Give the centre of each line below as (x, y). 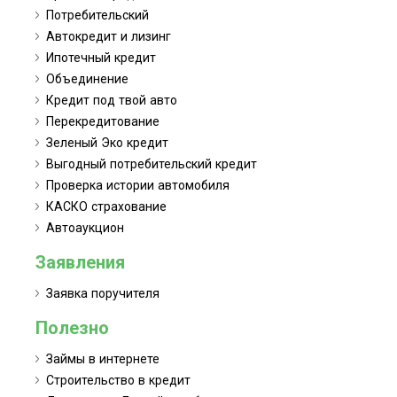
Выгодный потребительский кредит (152, 164)
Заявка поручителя (103, 294)
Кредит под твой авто (112, 101)
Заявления (80, 263)
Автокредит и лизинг (109, 37)
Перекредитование (103, 122)
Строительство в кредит (118, 381)
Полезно (72, 328)
